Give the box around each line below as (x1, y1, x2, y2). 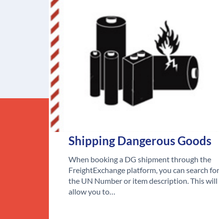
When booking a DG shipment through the (68, 154, 211, 164)
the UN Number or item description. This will (68, 176, 218, 186)
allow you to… (68, 187, 115, 197)
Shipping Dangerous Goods (68, 133, 211, 148)
